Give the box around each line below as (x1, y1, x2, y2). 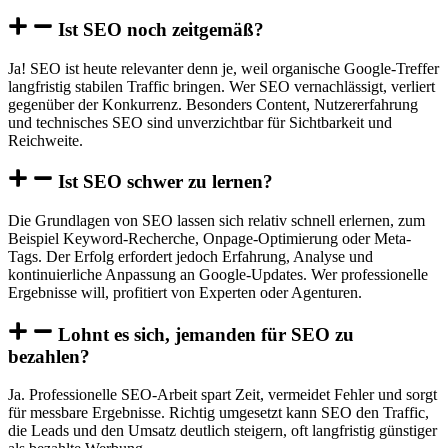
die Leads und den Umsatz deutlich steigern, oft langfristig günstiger (8, 422, 437, 440)
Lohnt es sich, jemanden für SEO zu (58, 323, 354, 345)
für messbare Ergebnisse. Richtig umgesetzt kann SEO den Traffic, (8, 404, 429, 422)
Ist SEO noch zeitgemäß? (58, 18, 264, 40)
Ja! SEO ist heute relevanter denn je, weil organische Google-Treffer (8, 59, 439, 77)
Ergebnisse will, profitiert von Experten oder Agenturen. (8, 283, 362, 301)
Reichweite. (8, 131, 83, 149)
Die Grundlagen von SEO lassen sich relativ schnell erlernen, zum (8, 211, 425, 229)
